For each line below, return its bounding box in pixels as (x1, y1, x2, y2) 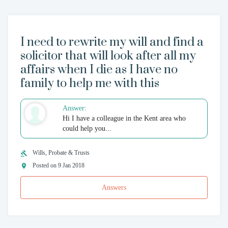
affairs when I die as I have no (20, 62, 178, 77)
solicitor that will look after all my (20, 48, 196, 64)
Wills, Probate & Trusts (33, 149, 90, 156)
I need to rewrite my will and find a (20, 35, 204, 50)
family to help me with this (20, 76, 159, 91)
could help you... (63, 125, 112, 132)
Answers (102, 183, 126, 191)
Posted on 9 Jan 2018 (33, 162, 84, 169)
